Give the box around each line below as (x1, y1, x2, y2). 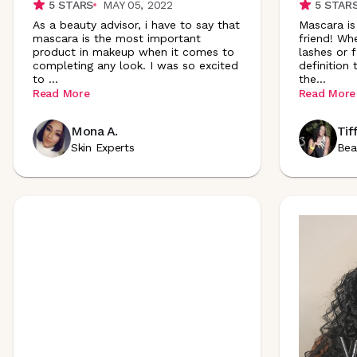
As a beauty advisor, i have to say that (33, 18, 240, 31)
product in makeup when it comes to (33, 45, 234, 58)
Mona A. (71, 124, 118, 139)
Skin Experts (71, 141, 135, 154)
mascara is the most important (33, 31, 201, 45)
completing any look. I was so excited (33, 58, 238, 72)
